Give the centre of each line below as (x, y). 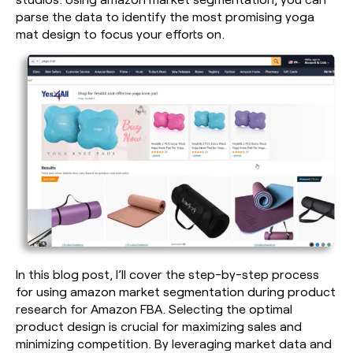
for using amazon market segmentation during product (176, 292)
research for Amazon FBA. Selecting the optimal (154, 309)
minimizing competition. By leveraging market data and (174, 344)
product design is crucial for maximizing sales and (159, 326)
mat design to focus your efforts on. (120, 33)
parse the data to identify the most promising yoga (165, 16)
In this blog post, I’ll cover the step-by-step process (167, 274)
